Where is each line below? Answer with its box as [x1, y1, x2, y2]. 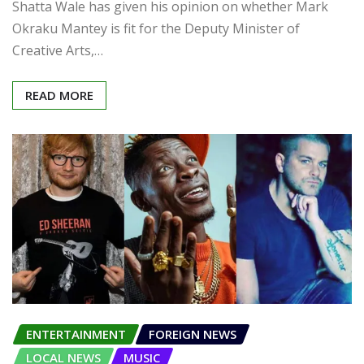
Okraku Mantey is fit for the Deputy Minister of [12, 19, 300, 37]
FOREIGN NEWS [149, 325, 236, 342]
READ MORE [25, 86, 93, 103]
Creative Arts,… [12, 41, 103, 59]
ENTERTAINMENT [26, 325, 126, 342]
